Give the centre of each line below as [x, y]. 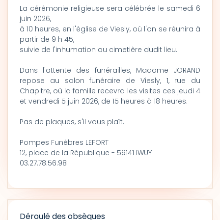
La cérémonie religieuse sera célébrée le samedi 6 [110, 8]
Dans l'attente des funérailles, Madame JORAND [110, 70]
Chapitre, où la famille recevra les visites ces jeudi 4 [110, 91]
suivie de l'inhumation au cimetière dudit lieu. [98, 50]
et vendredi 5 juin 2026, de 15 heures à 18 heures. [104, 101]
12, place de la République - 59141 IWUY [86, 153]
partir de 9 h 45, [47, 39]
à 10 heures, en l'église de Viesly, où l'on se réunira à [110, 29]
